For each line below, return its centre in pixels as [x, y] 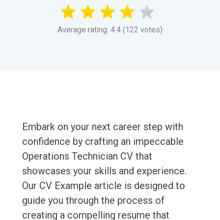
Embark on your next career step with [102, 127]
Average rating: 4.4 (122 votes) [110, 30]
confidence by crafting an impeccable [103, 142]
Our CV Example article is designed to [103, 186]
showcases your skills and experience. [104, 171]
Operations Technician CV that [87, 156]
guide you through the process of [93, 201]
